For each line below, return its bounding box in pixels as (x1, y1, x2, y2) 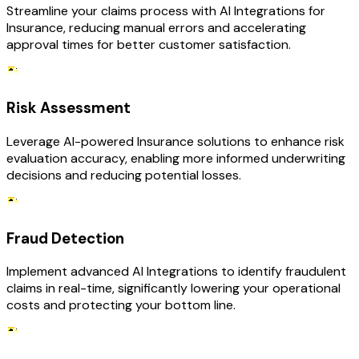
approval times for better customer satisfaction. (6, 36, 291, 54)
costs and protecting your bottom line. (6, 296, 236, 314)
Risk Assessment (6, 98, 131, 119)
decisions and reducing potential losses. (6, 166, 241, 184)
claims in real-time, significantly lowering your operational (6, 280, 341, 297)
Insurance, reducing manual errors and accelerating (6, 19, 306, 37)
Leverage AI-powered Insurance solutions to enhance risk (6, 132, 345, 150)
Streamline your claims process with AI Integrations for (6, 2, 325, 20)
